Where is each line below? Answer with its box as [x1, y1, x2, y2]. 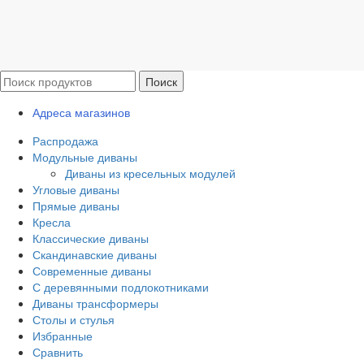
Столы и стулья [32, 311, 115, 327]
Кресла [32, 214, 71, 230]
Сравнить [32, 344, 83, 360]
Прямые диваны [32, 197, 119, 214]
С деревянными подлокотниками [32, 279, 209, 295]
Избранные [32, 327, 93, 344]
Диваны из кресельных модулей [65, 165, 236, 181]
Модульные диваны [32, 149, 137, 165]
